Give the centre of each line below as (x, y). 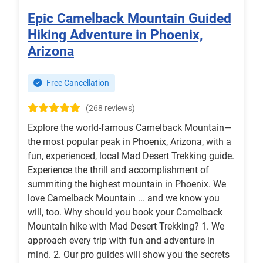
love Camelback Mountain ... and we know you (124, 198)
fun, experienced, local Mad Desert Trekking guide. (131, 156)
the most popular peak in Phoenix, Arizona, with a (129, 142)
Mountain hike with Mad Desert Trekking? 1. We (126, 227)
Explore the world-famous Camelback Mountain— (129, 128)
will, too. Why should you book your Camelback (125, 213)
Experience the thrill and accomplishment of (118, 170)
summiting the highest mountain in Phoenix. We (127, 184)
